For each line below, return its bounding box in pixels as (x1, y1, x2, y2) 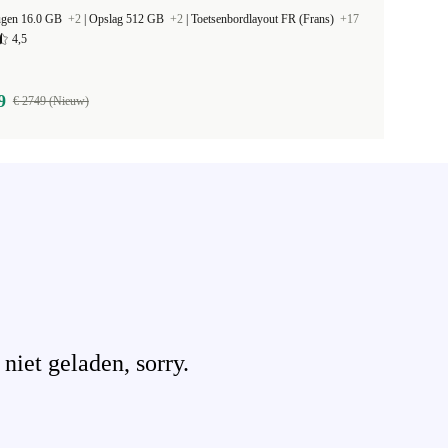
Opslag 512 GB (89, 12, 167, 26)
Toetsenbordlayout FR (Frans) (191, 12, 337, 26)
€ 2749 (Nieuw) (12, 94, 89, 108)
